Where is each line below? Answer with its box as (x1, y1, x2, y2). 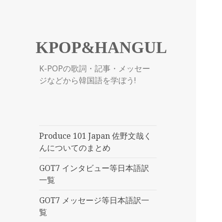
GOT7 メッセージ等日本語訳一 (39, 195, 150, 206)
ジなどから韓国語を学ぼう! (39, 75, 136, 86)
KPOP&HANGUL (36, 39, 167, 57)
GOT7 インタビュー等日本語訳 (39, 163, 150, 174)
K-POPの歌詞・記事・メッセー (39, 63, 151, 74)
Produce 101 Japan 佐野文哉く (39, 130, 152, 142)
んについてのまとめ (39, 142, 111, 154)
